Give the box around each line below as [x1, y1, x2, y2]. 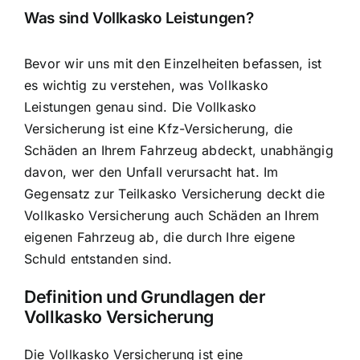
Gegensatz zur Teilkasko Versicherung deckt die [24, 185, 325, 202]
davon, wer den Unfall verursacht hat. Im [24, 163, 279, 180]
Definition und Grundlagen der [24, 286, 265, 308]
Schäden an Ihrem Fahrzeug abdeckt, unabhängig [24, 141, 333, 158]
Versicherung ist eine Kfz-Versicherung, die [24, 120, 293, 137]
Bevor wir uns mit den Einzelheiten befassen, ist [24, 55, 322, 72]
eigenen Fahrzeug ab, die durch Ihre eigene [24, 228, 296, 245]
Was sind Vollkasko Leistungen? [24, 9, 254, 28]
